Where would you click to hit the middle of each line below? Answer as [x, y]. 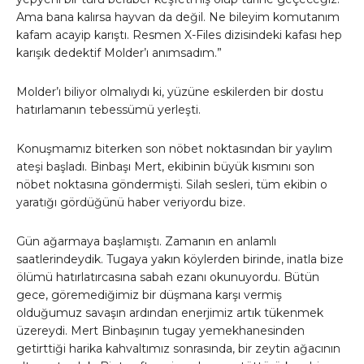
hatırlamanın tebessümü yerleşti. [108, 110]
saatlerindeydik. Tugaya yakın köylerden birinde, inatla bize [180, 260]
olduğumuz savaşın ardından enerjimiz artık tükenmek [170, 313]
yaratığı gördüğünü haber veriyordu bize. [131, 203]
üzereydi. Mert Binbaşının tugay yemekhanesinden [160, 331]
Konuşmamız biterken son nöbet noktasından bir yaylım [174, 149]
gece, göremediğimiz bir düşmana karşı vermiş [149, 295]
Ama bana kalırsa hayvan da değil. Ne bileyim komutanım [178, 17]
